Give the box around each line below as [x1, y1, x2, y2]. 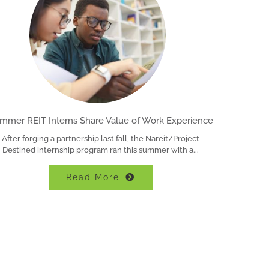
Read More [66, 172, 120, 182]
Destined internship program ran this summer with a [2, 145, 194, 154]
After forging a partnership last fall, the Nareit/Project [2, 133, 200, 143]
